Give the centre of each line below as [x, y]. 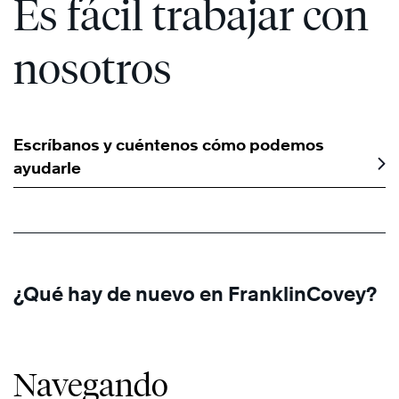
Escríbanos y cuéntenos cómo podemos [169, 144]
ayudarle [47, 167]
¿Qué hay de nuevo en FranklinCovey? [195, 293]
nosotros [93, 68]
